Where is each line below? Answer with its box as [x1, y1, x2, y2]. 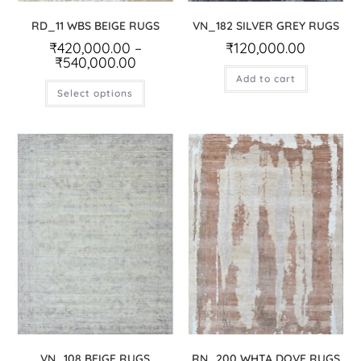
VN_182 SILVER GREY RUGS [192, 19, 339, 34]
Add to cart [235, 73, 296, 85]
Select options [57, 87, 134, 100]
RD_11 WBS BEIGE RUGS [31, 19, 160, 34]
